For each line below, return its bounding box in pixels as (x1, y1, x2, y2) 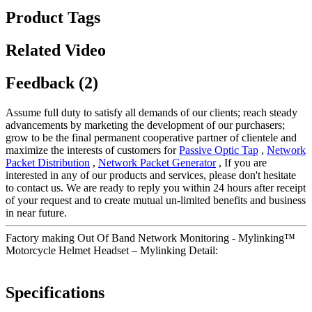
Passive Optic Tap (179, 143, 258, 156)
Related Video (6, 40, 106, 59)
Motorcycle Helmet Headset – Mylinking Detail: (6, 244, 218, 256)
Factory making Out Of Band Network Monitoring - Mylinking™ (6, 231, 295, 244)
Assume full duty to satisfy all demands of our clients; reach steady (6, 106, 297, 118)
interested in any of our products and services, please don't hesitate (6, 169, 296, 181)
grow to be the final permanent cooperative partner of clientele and (6, 131, 297, 143)
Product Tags (6, 8, 100, 26)
